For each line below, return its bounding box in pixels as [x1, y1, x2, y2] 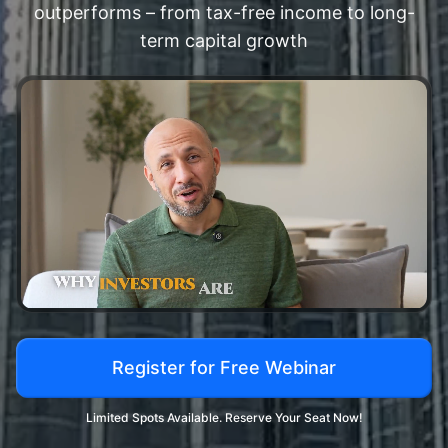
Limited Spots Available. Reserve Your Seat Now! [85, 409, 363, 425]
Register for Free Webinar [112, 356, 336, 378]
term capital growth [140, 30, 308, 52]
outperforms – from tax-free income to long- [33, 2, 415, 24]
